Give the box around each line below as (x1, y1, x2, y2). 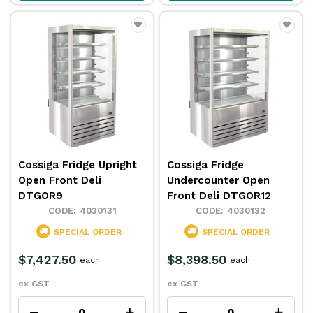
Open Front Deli (18, 173, 102, 187)
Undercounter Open (167, 173, 270, 187)
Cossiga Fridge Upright (18, 158, 138, 171)
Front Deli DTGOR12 (167, 189, 272, 202)
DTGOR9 (18, 189, 64, 202)
